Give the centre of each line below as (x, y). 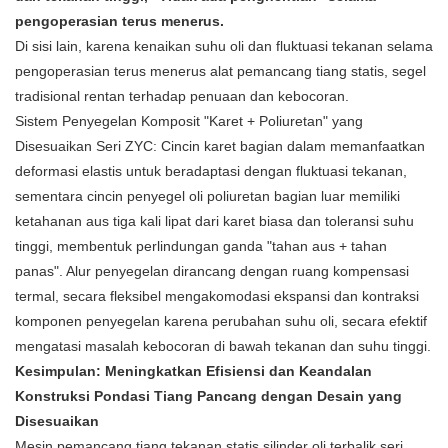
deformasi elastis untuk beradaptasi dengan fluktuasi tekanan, (211, 171)
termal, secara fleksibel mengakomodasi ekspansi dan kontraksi (217, 296)
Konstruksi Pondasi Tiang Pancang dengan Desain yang (208, 396)
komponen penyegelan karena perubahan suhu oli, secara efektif (221, 321)
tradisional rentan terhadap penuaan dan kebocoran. (182, 96)
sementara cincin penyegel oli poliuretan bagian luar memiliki (207, 196)
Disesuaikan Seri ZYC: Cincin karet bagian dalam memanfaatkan (220, 146)
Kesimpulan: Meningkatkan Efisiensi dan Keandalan (193, 371)
